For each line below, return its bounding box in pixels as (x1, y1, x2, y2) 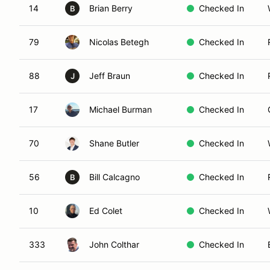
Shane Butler (89, 138, 139, 148)
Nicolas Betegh (89, 37, 149, 47)
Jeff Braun (89, 71, 130, 81)
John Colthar (89, 239, 139, 250)
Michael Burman (89, 104, 152, 115)
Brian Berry (89, 3, 133, 13)
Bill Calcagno (89, 172, 140, 182)
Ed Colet (89, 206, 122, 216)
